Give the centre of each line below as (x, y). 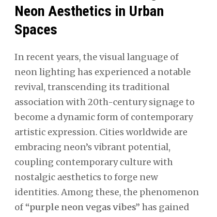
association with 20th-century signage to (105, 102)
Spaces (36, 30)
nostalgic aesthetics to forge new (86, 177)
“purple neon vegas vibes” (83, 207)
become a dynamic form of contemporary (104, 117)
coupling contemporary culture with (94, 162)
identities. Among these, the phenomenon (107, 192)
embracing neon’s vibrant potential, (93, 147)
